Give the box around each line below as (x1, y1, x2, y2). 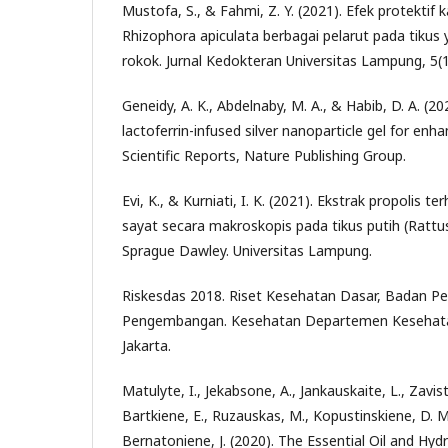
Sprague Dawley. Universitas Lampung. (122, 240, 372, 260)
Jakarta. (122, 335, 171, 355)
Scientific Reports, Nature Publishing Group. (122, 145, 406, 165)
